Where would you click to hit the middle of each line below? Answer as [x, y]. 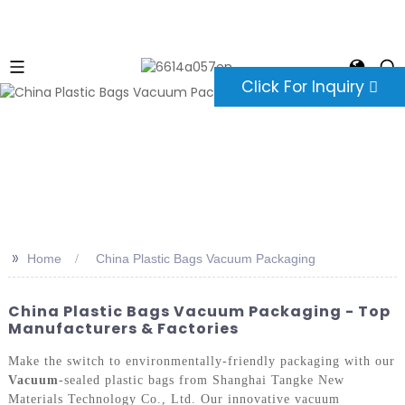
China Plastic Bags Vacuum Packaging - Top [199, 311]
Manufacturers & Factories [123, 328]
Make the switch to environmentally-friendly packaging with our [201, 362]
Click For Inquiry [303, 87]
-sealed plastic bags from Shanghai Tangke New [201, 381]
